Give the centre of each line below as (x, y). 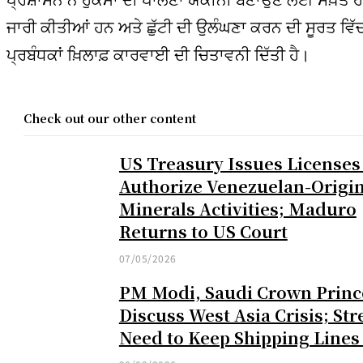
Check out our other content (110, 118)
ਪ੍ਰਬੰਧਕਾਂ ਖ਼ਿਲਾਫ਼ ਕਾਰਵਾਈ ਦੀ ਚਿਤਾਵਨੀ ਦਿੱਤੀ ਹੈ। (158, 53)
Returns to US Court (203, 231)
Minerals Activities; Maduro (237, 208)
